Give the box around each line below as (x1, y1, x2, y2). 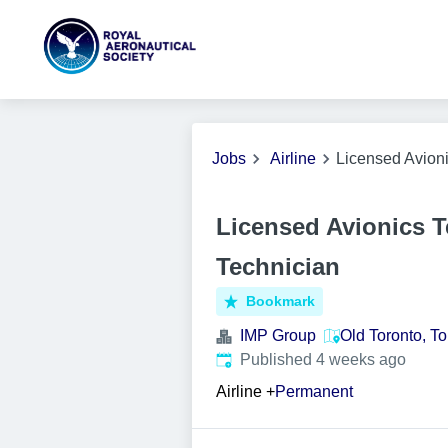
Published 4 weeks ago (240, 351, 406, 368)
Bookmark (246, 293, 316, 309)
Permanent (275, 383, 353, 400)
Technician (216, 253, 340, 280)
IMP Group (240, 327, 316, 344)
